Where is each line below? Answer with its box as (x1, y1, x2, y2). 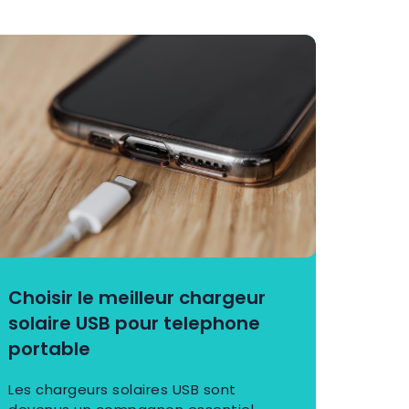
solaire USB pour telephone (8, 310, 261, 337)
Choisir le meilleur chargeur (8, 285, 267, 311)
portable (8, 336, 91, 362)
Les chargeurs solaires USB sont (8, 380, 236, 400)
